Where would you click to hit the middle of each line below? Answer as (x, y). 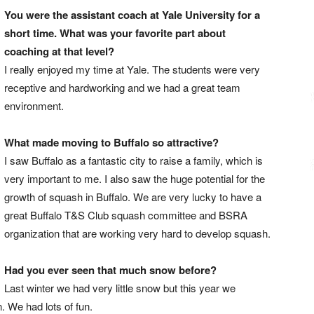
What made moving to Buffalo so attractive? (111, 142)
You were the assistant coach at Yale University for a (132, 15)
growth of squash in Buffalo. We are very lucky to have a (133, 197)
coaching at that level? (59, 51)
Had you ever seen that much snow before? (110, 270)
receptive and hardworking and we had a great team (122, 87)
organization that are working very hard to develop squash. (137, 233)
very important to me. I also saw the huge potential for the (135, 178)
